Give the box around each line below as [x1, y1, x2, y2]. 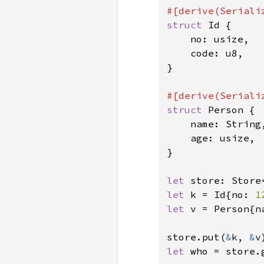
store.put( [167, 231, 226, 243]
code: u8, [167, 47, 243, 59]
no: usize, [167, 33, 249, 45]
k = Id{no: [190, 189, 255, 200]
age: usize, [167, 132, 255, 144]
